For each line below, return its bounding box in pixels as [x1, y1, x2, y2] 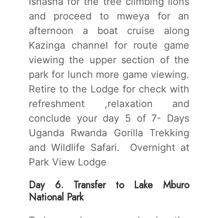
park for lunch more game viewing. [29, 68, 189, 80]
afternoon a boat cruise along [29, 24, 189, 36]
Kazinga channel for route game [29, 39, 189, 51]
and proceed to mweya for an [29, 10, 189, 22]
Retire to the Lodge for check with [29, 83, 189, 95]
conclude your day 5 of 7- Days [29, 112, 189, 124]
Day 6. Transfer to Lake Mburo [29, 178, 189, 192]
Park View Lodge [29, 156, 107, 168]
